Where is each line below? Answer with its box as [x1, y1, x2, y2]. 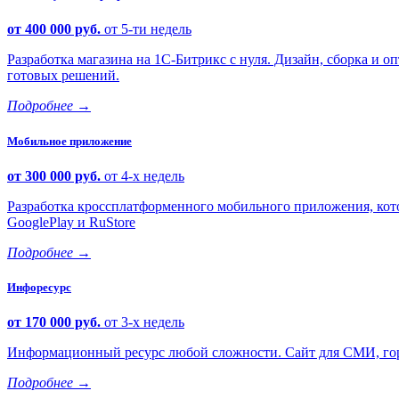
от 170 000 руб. [7, 314, 104, 330]
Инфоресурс [7, 280, 71, 294]
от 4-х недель [104, 167, 184, 183]
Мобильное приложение [7, 134, 132, 148]
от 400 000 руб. [7, 21, 104, 37]
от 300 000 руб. [7, 167, 104, 183]
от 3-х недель [104, 314, 184, 330]
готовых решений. [7, 68, 119, 84]
